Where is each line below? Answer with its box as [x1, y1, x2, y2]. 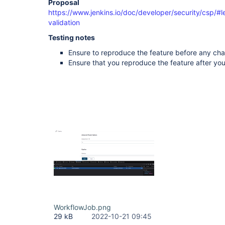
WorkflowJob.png [54, 203, 111, 211]
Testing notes [48, 33, 95, 42]
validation [48, 18, 80, 27]
